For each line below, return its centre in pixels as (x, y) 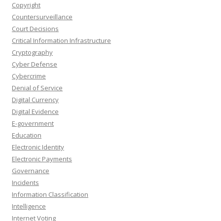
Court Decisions (35, 29)
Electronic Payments (42, 159)
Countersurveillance (42, 17)
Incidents (25, 183)
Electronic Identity (38, 147)
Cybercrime (29, 76)
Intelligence (29, 206)
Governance (31, 171)
